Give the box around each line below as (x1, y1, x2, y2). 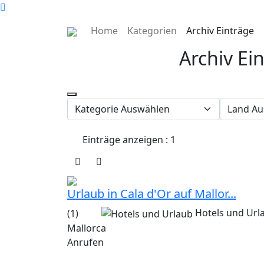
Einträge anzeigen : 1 (82, 133, 176, 146)
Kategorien (127, 24, 177, 37)
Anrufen (67, 235, 104, 249)
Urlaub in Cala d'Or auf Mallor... (67, 186, 236, 202)
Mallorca (67, 221, 106, 235)
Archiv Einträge (186, 24, 254, 37)
